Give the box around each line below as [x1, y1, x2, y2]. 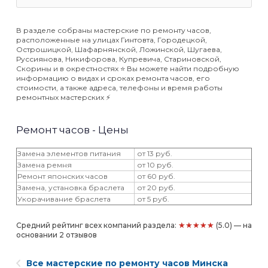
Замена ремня [17, 160, 72, 169]
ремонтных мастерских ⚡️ [16, 92, 111, 102]
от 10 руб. [135, 160, 173, 169]
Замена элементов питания [17, 148, 121, 158]
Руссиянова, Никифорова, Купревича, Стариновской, [16, 54, 221, 63]
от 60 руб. [135, 171, 175, 181]
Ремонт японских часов [17, 171, 108, 181]
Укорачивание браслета [17, 194, 111, 203]
